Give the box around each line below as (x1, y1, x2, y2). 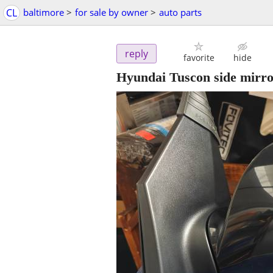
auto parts (159, 6, 202, 18)
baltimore (23, 6, 64, 18)
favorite (183, 52, 214, 64)
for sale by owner (75, 6, 148, 18)
